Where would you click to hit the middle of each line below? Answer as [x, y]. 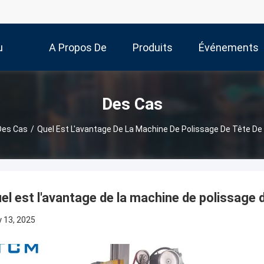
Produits [153, 48]
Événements [229, 48]
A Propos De [78, 48]
